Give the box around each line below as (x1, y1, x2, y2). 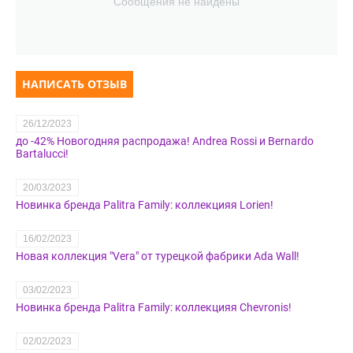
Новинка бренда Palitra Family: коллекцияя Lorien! (16, 199, 273, 212)
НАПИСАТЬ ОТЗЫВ (22, 76, 127, 92)
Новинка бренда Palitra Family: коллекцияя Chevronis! (16, 301, 292, 314)
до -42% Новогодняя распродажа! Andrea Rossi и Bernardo (16, 135, 314, 148)
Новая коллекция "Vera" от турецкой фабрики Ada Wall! (16, 250, 299, 263)
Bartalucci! (16, 147, 69, 161)
